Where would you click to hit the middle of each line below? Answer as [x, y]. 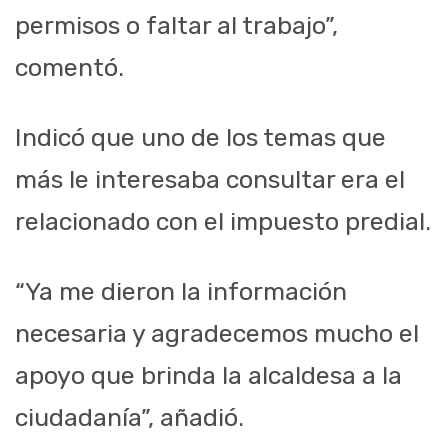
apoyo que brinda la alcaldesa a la [208, 376]
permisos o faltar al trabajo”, [176, 26]
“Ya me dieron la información [181, 292]
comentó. [69, 68]
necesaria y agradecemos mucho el [217, 334]
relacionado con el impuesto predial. [223, 222]
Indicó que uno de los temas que [200, 138]
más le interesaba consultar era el [210, 180]
